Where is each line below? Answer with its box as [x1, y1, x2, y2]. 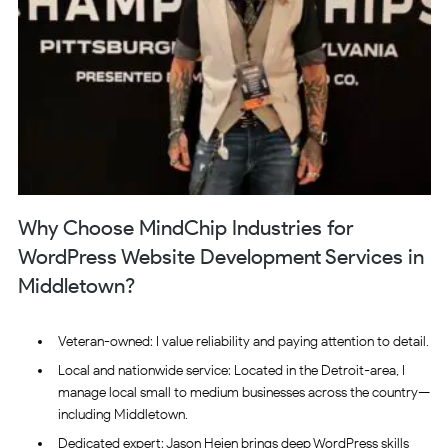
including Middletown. [57, 406, 188, 424]
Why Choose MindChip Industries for [17, 214, 354, 240]
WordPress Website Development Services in [17, 243, 424, 269]
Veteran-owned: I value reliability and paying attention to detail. [57, 333, 429, 351]
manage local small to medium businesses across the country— [57, 384, 430, 402]
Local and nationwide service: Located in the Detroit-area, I [57, 362, 405, 380]
